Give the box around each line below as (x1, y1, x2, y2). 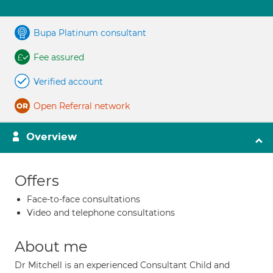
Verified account (34, 76, 103, 87)
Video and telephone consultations (27, 207, 175, 218)
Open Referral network (34, 101, 130, 112)
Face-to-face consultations (27, 194, 140, 205)
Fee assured (34, 52, 84, 63)
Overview (26, 130, 77, 143)
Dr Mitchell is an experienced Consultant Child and (15, 260, 230, 271)
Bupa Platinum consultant (34, 27, 146, 38)
